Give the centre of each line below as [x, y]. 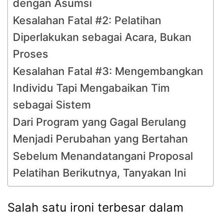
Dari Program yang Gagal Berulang [99, 122]
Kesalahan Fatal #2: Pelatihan [87, 20]
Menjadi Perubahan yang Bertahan [100, 139]
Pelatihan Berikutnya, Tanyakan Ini [99, 173]
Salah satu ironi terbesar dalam [95, 207]
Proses [31, 54]
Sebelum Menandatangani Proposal [103, 156]
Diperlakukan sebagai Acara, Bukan [102, 37]
